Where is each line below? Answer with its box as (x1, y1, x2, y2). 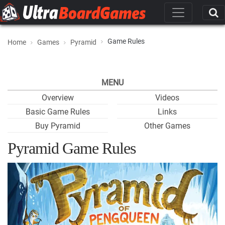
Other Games (144, 121, 190, 131)
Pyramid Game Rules (8, 139, 136, 157)
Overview (42, 93, 74, 102)
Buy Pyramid (35, 121, 80, 131)
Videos (155, 93, 179, 102)
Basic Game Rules (26, 107, 90, 117)
